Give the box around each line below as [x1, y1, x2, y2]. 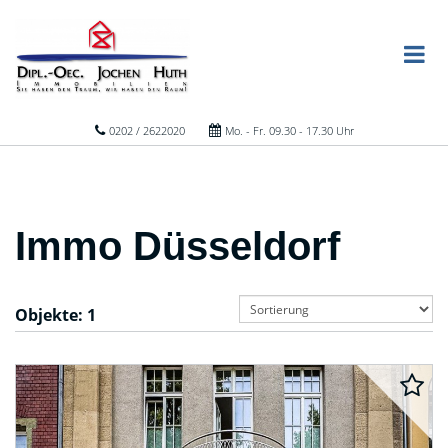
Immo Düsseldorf [15, 224, 340, 268]
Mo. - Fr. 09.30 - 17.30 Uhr [222, 123, 354, 138]
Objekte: [15, 304, 87, 326]
